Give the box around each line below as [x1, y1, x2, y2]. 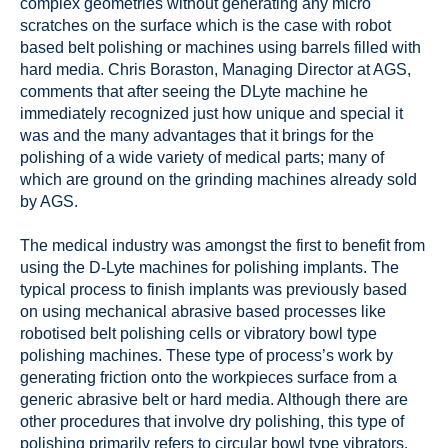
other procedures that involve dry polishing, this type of [20, 413, 404, 431]
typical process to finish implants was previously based [20, 281, 407, 299]
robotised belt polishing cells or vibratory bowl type [20, 325, 377, 343]
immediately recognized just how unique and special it [20, 104, 403, 122]
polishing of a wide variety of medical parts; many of [20, 148, 384, 166]
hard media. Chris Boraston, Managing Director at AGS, [20, 60, 411, 78]
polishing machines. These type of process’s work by [20, 347, 393, 365]
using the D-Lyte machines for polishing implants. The [20, 259, 399, 277]
